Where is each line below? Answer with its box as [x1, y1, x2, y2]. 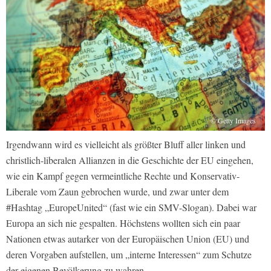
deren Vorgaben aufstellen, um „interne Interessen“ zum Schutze [6, 247, 252, 261]
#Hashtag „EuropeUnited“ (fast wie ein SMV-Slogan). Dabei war [6, 200, 256, 214]
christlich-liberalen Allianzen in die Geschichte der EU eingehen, [6, 153, 253, 166]
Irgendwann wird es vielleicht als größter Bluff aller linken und [6, 137, 246, 151]
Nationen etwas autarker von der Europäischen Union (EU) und [6, 232, 249, 245]
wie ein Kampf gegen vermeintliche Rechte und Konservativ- [6, 169, 240, 182]
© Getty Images [211, 115, 256, 125]
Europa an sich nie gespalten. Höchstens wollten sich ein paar [6, 216, 240, 229]
